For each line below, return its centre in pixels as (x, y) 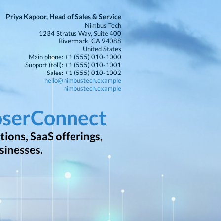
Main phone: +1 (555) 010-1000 (75, 57)
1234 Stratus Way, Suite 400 (80, 33)
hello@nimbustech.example (83, 80)
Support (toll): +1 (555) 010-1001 (73, 65)
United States (102, 49)
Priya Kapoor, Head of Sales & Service (64, 17)
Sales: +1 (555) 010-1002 (84, 73)
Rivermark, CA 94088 (90, 41)
